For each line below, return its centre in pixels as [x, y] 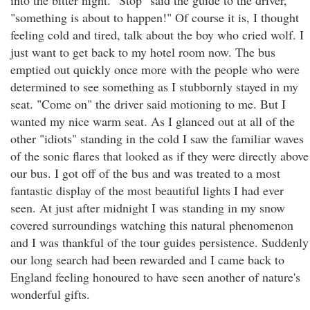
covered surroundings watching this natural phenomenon [152, 225]
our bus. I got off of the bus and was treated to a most [145, 173]
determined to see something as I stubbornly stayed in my [154, 86]
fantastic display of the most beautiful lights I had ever [147, 190]
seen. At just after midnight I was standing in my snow [148, 208]
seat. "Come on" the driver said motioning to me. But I [148, 104]
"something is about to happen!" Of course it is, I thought [155, 17]
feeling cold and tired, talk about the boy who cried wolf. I [157, 35]
